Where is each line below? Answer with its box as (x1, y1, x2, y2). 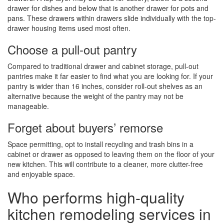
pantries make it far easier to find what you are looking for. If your (7, 71, 213, 81)
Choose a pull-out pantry (7, 40, 137, 58)
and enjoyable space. (7, 169, 75, 179)
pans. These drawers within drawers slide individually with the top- (7, 13, 216, 23)
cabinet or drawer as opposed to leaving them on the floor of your (7, 149, 214, 159)
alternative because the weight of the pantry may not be (7, 91, 183, 101)
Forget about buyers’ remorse (7, 118, 163, 136)
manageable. (7, 101, 49, 111)
